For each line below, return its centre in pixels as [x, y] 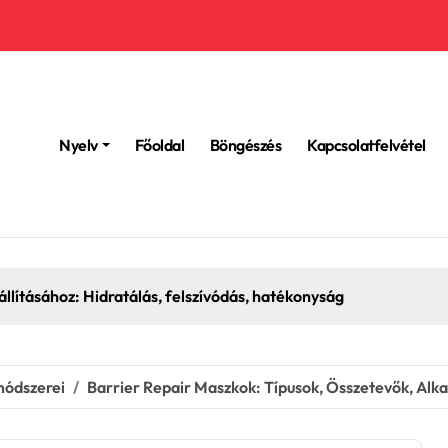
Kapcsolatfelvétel [366, 144]
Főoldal [159, 144]
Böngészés [245, 144]
